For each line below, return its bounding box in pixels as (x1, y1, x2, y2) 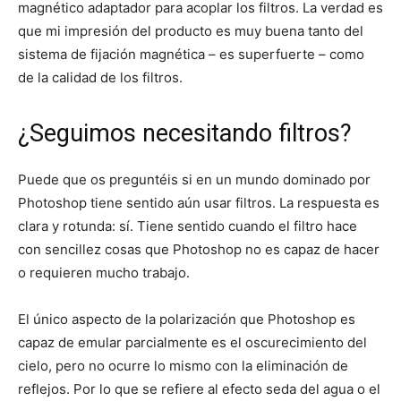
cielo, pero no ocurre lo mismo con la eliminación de (18, 356, 348, 374)
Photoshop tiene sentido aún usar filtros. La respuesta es (18, 193, 380, 211)
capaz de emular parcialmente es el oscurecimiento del (18, 333, 367, 351)
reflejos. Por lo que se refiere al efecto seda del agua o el (18, 380, 380, 397)
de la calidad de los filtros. (18, 68, 183, 86)
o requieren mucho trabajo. (18, 263, 193, 281)
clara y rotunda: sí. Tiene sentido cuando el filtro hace (18, 217, 357, 235)
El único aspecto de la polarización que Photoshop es (18, 310, 355, 328)
